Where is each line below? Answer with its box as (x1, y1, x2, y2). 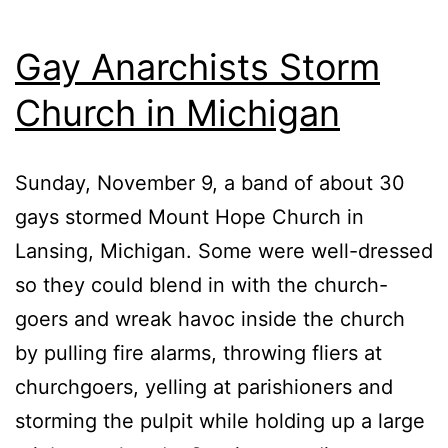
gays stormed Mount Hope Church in (15, 204, 364, 229)
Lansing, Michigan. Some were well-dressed (15, 238, 433, 263)
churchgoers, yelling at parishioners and (15, 374, 393, 399)
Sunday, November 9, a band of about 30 (15, 170, 405, 195)
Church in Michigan (15, 90, 340, 135)
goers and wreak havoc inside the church (15, 306, 405, 331)
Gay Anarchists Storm (15, 44, 380, 89)
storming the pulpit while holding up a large (15, 408, 425, 433)
